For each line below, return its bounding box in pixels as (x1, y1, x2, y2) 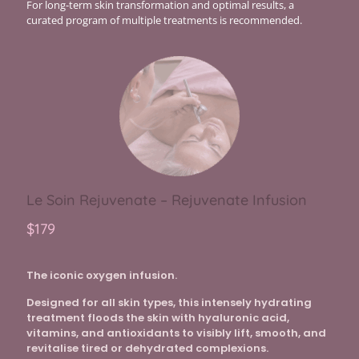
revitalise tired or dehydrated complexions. (26, 341, 268, 357)
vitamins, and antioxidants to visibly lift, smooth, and (26, 325, 326, 341)
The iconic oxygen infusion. (26, 268, 177, 284)
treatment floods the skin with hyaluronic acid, (26, 310, 289, 326)
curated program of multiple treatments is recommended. (26, 13, 302, 28)
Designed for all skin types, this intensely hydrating (26, 295, 312, 311)
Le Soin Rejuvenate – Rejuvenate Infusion (26, 191, 307, 210)
